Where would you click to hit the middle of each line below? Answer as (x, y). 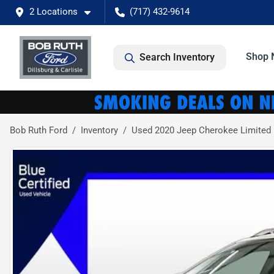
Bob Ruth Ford (39, 130)
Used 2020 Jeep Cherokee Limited (201, 130)
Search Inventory (177, 57)
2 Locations (54, 12)
